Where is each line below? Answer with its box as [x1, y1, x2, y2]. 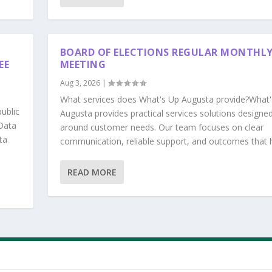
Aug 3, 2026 [59, 78, 100, 89]
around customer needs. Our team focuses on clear [59, 121, 263, 134]
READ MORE [67, 166, 117, 178]
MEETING [59, 58, 106, 72]
